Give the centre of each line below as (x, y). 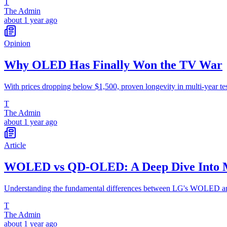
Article (15, 145)
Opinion (17, 44)
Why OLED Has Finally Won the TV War (113, 65)
